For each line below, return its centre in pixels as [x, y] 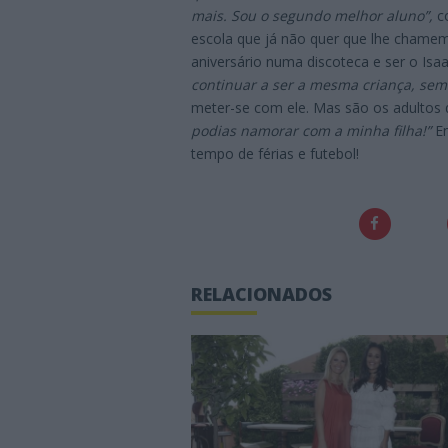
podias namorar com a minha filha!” [311, 131]
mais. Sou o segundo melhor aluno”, [312, 16]
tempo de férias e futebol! [275, 154]
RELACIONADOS [261, 294]
